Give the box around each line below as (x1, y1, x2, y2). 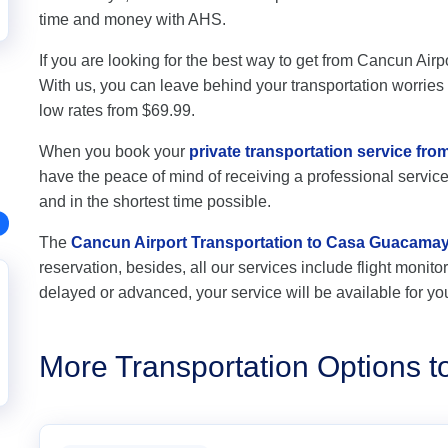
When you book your (39, 143, 189, 160)
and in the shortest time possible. (39, 193, 271, 210)
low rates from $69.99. (39, 102, 195, 119)
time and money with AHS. (39, 11, 226, 28)
